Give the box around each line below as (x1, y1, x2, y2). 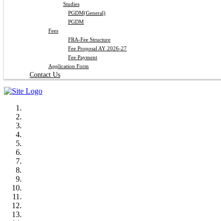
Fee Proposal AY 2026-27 (68, 45, 127, 51)
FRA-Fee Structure (68, 37, 110, 42)
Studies (63, 1, 79, 7)
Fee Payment (68, 54, 97, 60)
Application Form (48, 63, 89, 69)
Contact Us (30, 71, 60, 78)
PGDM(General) (68, 10, 106, 16)
